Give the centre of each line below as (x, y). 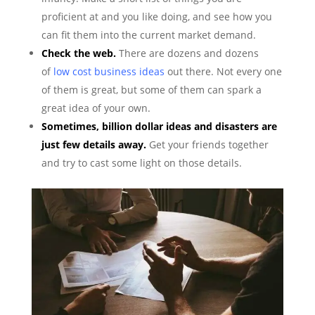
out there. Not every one (223, 72)
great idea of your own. (96, 108)
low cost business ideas (109, 72)
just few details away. (94, 145)
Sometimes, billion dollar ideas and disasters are (159, 127)
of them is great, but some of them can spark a (151, 90)
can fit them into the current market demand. (148, 35)
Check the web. (78, 53)
